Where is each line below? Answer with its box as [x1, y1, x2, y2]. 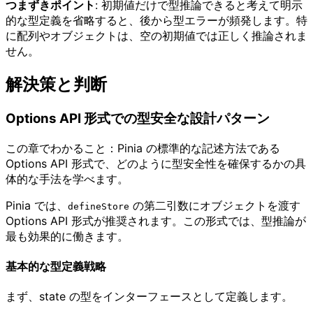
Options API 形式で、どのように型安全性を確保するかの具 [6, 156, 306, 170]
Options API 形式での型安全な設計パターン [6, 110, 270, 126]
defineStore [68, 201, 129, 212]
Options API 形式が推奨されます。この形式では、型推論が [6, 213, 306, 228]
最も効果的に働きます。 [6, 228, 129, 243]
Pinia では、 [6, 198, 68, 212]
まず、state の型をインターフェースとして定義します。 [6, 289, 293, 304]
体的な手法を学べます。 [6, 171, 129, 186]
